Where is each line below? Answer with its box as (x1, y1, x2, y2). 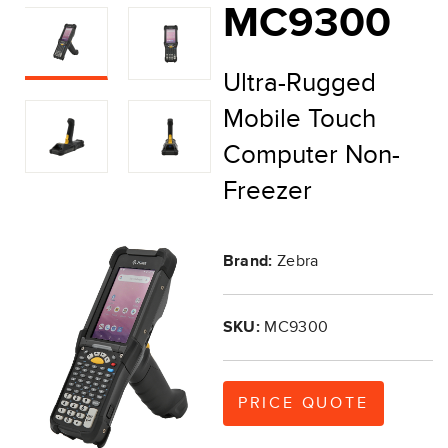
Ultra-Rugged (222, 67, 376, 99)
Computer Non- (222, 139, 400, 171)
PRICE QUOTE (237, 393, 369, 413)
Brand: (222, 251, 273, 271)
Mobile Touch (222, 103, 376, 135)
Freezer (222, 175, 312, 207)
